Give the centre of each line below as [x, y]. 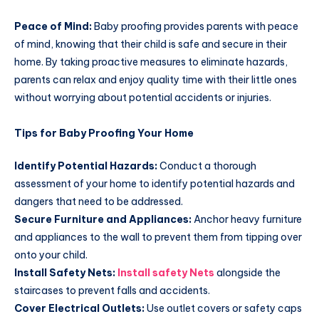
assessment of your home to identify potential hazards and [155, 183]
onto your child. [51, 255]
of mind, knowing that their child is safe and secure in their [151, 44]
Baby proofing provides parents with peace [195, 26]
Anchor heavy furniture [247, 219]
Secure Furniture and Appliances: [103, 219]
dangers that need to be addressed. [99, 201]
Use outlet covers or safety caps [223, 308]
